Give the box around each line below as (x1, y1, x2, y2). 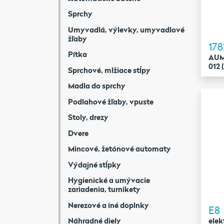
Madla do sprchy (68, 80, 125, 90)
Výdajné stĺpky (68, 159, 121, 169)
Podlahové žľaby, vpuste (68, 96, 153, 106)
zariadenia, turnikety (68, 184, 140, 194)
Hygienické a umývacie (68, 175, 150, 185)
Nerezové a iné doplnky (68, 199, 149, 210)
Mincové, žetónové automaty (68, 143, 171, 153)
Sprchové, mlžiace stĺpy (68, 64, 150, 75)
